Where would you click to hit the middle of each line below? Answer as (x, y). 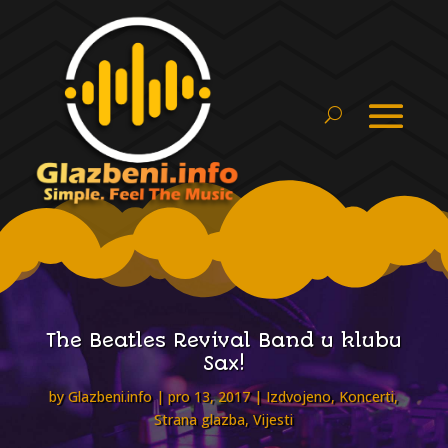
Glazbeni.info (110, 397)
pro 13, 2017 (209, 397)
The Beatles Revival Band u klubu (223, 341)
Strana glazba (200, 420)
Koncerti (367, 397)
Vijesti (273, 420)
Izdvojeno (299, 397)
